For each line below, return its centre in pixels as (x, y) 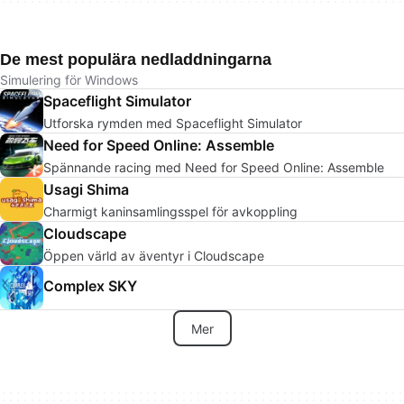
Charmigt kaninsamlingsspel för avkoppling (170, 211)
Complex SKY (90, 286)
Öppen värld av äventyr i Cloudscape (154, 255)
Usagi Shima (86, 189)
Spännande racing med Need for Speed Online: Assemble (214, 167)
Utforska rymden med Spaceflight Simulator (173, 123)
